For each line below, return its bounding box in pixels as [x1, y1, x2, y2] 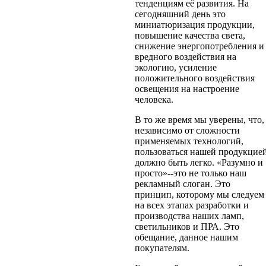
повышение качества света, [134, 30, 245, 40]
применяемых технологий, [134, 135, 243, 146]
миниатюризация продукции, [134, 19, 255, 30]
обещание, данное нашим [134, 232, 238, 242]
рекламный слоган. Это [134, 178, 230, 189]
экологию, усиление [134, 62, 217, 72]
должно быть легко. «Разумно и [134, 157, 263, 167]
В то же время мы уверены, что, [134, 114, 264, 125]
